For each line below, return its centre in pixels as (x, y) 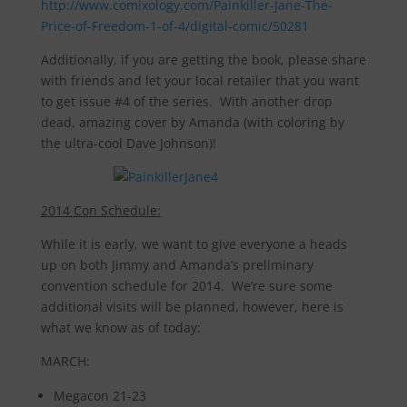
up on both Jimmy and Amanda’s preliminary (177, 265)
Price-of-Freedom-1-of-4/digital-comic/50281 (174, 26)
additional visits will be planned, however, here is (192, 307)
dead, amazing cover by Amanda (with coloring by (192, 122)
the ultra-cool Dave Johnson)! (128, 143)
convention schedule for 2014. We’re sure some (186, 286)
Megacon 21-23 (99, 396)
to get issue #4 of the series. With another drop (186, 101)
